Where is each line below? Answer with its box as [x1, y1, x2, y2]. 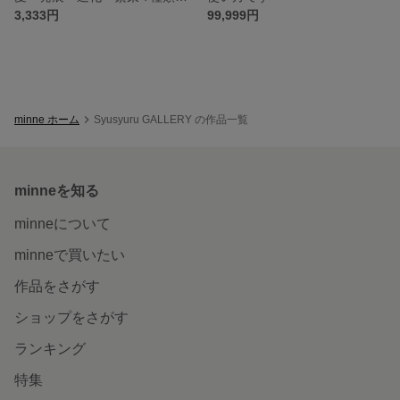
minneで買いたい [14, 246, 125, 262]
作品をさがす [14, 278, 100, 294]
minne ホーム [14, 112, 79, 126]
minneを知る [14, 182, 99, 198]
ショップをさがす [14, 309, 129, 325]
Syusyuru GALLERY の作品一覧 [94, 112, 248, 126]
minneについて [14, 215, 111, 231]
